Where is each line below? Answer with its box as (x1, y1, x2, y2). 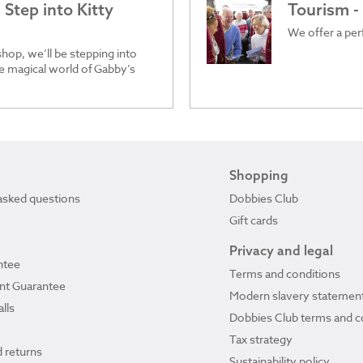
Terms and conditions (229, 265, 340, 281)
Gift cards (229, 211, 278, 228)
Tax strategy (229, 331, 293, 347)
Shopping (229, 166, 288, 183)
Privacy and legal (229, 241, 333, 258)
